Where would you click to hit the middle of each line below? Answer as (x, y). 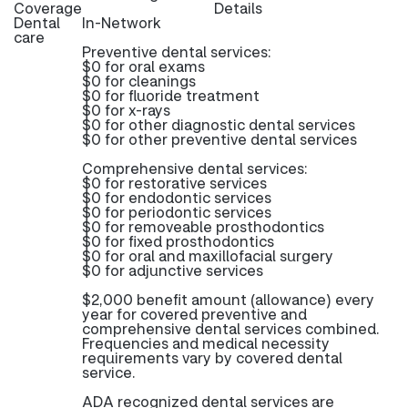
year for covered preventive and (194, 314)
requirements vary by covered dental (212, 357)
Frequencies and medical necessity (206, 343)
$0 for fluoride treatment (171, 95)
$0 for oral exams (143, 66)
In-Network (122, 22)
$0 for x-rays (126, 110)
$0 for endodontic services (177, 197)
